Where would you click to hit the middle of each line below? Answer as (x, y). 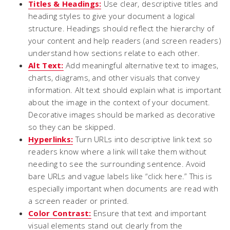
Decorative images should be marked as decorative (122, 114)
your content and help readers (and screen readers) (125, 41)
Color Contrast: (60, 213)
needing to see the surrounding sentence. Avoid (117, 164)
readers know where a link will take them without (118, 151)
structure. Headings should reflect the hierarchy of (121, 28)
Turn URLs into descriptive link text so (143, 139)
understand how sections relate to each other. (114, 53)
